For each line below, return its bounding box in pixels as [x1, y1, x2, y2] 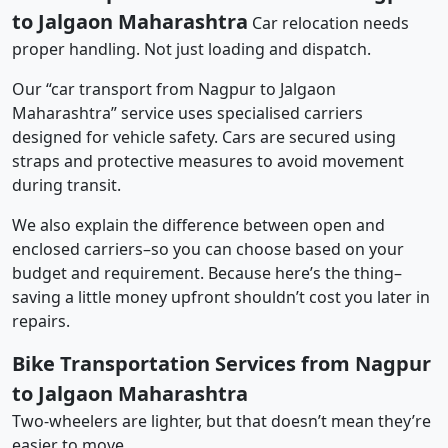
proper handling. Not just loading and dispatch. [12, 37, 371, 60]
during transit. [12, 173, 121, 196]
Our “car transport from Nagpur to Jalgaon [12, 77, 336, 100]
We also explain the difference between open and [12, 213, 385, 236]
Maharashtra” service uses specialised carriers [12, 101, 363, 124]
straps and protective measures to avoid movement [12, 149, 404, 172]
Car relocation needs [248, 11, 409, 34]
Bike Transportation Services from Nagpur [12, 349, 431, 377]
